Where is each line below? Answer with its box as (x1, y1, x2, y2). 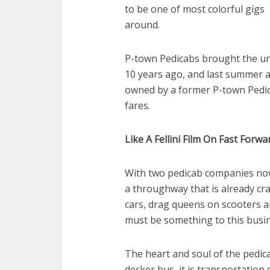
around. (125, 18, 160, 31)
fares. (125, 99, 150, 112)
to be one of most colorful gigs (125, 2, 265, 16)
